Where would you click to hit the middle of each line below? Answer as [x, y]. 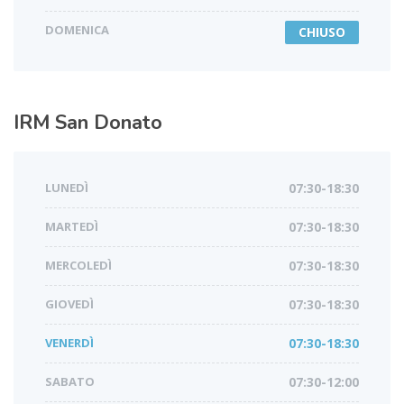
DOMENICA [77, 30]
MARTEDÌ [72, 227]
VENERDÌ [69, 343]
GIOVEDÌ [69, 304]
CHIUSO [322, 32]
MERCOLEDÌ [78, 266]
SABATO [70, 382]
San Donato [109, 123]
